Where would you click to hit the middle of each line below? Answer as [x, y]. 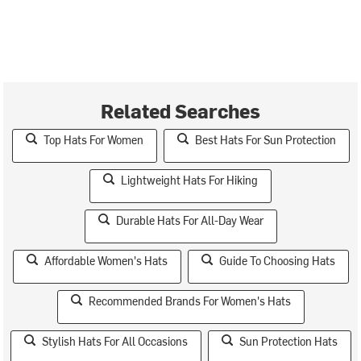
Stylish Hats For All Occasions [114, 341]
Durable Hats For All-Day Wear [189, 220]
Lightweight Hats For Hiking [189, 180]
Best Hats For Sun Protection [265, 139]
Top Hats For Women [93, 139]
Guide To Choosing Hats [277, 260]
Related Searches [180, 110]
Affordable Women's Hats [106, 260]
